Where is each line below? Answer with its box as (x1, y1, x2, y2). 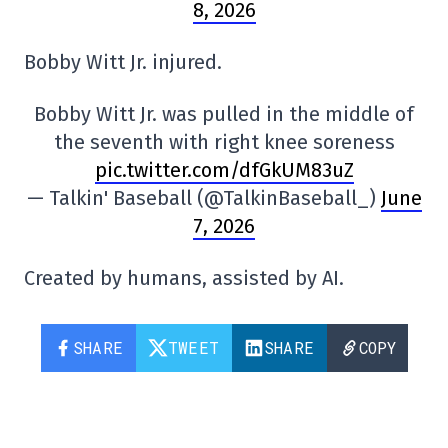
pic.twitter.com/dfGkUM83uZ (94, 157, 354, 182)
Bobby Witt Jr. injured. (24, 49, 222, 74)
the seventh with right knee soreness (53, 129, 395, 154)
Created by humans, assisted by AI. (24, 265, 344, 290)
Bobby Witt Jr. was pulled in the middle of (34, 101, 414, 126)
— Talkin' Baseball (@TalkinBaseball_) (26, 185, 381, 210)
